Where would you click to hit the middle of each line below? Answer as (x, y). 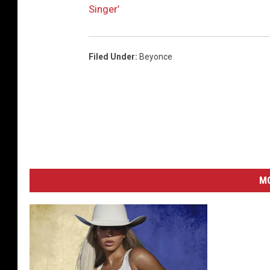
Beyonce (156, 57)
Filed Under (112, 57)
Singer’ (104, 9)
